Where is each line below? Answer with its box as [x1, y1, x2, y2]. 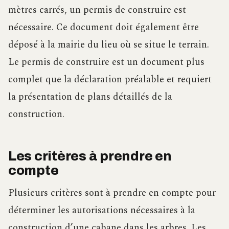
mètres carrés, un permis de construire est [8, 3, 186, 18]
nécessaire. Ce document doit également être [8, 20, 199, 35]
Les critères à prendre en [8, 149, 172, 164]
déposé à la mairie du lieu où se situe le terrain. [8, 37, 209, 53]
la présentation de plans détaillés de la [8, 89, 172, 105]
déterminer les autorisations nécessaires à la [8, 203, 195, 218]
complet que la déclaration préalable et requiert [8, 72, 212, 87]
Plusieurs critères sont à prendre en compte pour [8, 186, 216, 201]
